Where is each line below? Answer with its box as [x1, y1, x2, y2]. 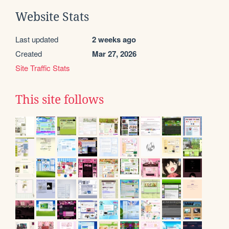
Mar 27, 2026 [92, 48, 136, 59]
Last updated [15, 33, 58, 44]
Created [15, 48, 42, 59]
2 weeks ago [92, 33, 136, 45]
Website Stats [15, 10, 89, 24]
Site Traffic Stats [15, 62, 70, 73]
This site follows [15, 93, 104, 106]
